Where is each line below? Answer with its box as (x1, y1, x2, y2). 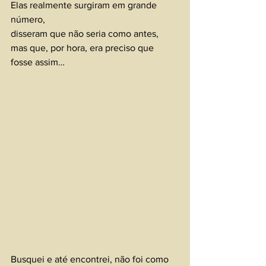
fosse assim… (11, 56, 65, 67)
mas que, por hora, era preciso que (11, 42, 156, 53)
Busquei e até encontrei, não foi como (11, 254, 171, 264)
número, (11, 14, 47, 24)
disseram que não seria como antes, (11, 28, 161, 39)
